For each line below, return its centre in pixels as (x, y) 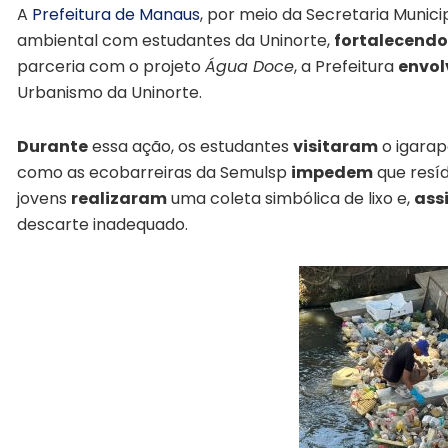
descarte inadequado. (102, 225)
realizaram (119, 199)
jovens (44, 199)
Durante (52, 147)
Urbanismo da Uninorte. (109, 93)
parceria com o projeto (111, 67)
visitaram (335, 147)
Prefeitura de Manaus (116, 15)
